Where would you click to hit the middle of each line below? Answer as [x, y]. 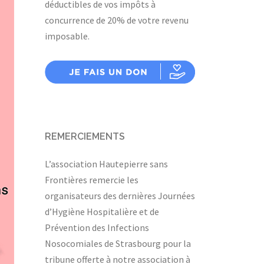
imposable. [67, 36]
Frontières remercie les [92, 180]
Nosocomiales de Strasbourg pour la [118, 244]
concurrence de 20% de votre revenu [117, 20]
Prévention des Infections [97, 228]
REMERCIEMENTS [85, 137]
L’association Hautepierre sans [106, 164]
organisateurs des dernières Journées [120, 196]
